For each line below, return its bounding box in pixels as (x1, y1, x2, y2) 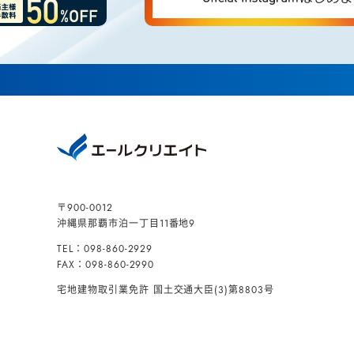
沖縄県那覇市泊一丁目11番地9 (57, 217, 196, 231)
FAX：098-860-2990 (57, 258, 155, 272)
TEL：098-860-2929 (57, 242, 153, 256)
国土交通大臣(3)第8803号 (153, 283, 275, 297)
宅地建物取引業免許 (57, 283, 153, 297)
